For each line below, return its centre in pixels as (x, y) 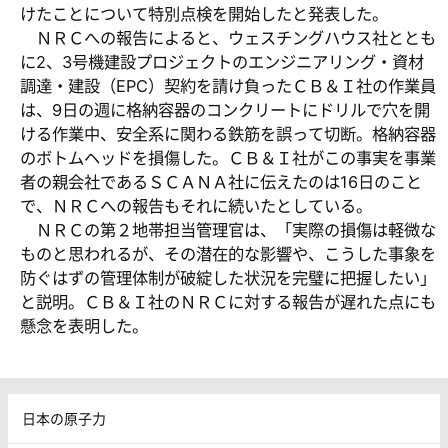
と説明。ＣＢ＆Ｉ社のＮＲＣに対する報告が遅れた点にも (227, 302)
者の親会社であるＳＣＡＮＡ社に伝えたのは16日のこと (220, 182)
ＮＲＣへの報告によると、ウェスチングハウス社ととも (227, 38)
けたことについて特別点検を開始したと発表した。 (203, 14)
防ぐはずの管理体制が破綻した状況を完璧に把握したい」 (227, 278)
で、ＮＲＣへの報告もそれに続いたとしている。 (195, 206)
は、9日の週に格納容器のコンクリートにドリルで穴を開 (224, 110)
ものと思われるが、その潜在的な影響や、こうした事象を (227, 254)
